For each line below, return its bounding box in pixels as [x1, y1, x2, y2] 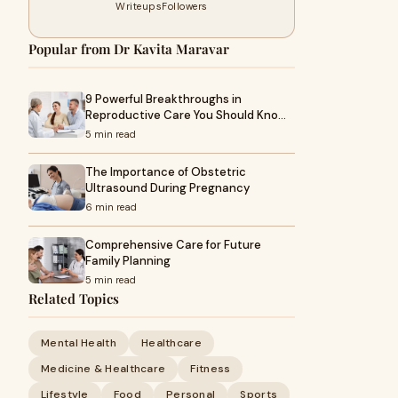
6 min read [85, 201, 137, 213]
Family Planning [85, 253, 171, 268]
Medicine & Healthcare [41, 362, 166, 376]
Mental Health [41, 336, 116, 350]
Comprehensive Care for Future [85, 237, 261, 252]
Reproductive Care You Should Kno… [85, 107, 286, 123]
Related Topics [28, 290, 119, 307]
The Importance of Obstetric [85, 164, 246, 179]
